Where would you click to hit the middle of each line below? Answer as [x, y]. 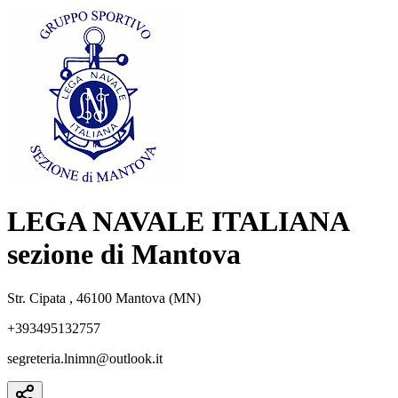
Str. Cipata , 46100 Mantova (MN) [104, 298]
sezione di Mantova [124, 255]
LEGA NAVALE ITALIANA [178, 222]
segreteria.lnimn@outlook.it [85, 358]
